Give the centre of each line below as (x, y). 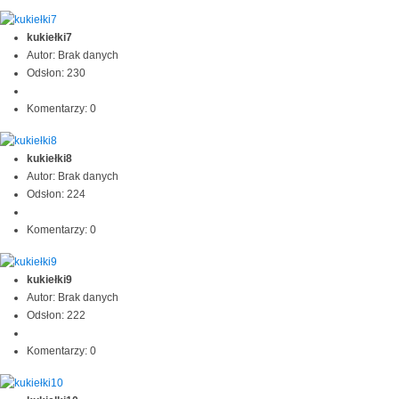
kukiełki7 (49, 38)
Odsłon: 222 (56, 315)
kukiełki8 (49, 159)
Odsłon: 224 (56, 195)
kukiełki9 (49, 279)
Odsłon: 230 (56, 73)
